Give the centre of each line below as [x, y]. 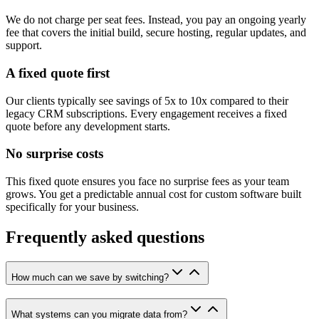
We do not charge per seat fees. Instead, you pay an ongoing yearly [156, 20]
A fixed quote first [58, 73]
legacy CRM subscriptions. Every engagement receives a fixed [146, 113]
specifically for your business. [72, 207]
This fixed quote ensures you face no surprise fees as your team [147, 182]
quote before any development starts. [88, 126]
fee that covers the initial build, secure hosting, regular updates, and [156, 33]
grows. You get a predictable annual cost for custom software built [153, 194]
